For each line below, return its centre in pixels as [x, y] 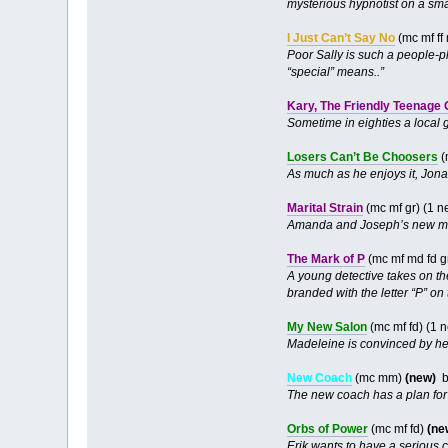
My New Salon [326, 326]
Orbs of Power [327, 428]
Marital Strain [324, 207]
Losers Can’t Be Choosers [362, 156]
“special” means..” [335, 71]
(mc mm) [378, 377]
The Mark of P [325, 258]
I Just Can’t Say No [340, 37]
